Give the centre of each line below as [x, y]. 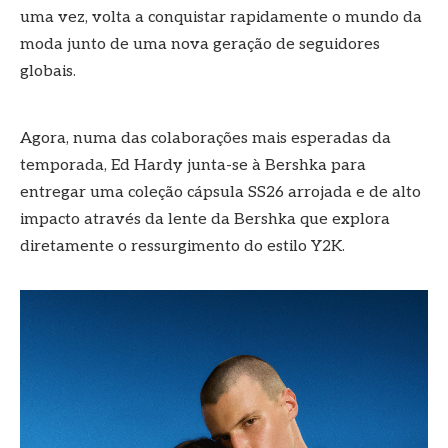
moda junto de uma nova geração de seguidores [200, 44]
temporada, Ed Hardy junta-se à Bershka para [193, 166]
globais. [48, 71]
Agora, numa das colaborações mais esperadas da [205, 139]
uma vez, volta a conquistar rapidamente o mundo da [221, 17]
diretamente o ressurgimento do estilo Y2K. [182, 247]
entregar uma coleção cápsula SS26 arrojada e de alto [220, 193]
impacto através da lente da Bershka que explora [205, 220]
